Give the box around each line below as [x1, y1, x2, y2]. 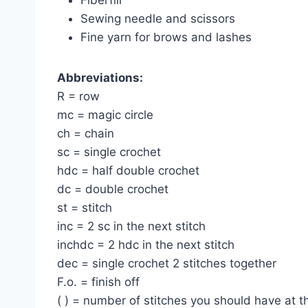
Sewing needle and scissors [80, 11, 235, 25]
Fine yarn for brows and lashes [80, 30, 252, 44]
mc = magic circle [57, 107, 153, 122]
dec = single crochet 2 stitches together [57, 256, 276, 270]
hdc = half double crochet [57, 163, 199, 177]
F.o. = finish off [57, 274, 140, 289]
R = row [57, 89, 100, 103]
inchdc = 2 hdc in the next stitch [57, 237, 234, 252]
